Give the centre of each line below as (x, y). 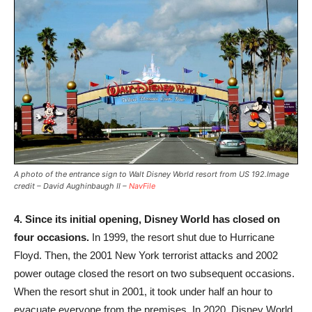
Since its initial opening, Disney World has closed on (153, 219)
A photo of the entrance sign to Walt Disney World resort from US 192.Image (151, 174)
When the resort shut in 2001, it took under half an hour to (143, 292)
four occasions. (52, 237)
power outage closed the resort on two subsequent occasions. (154, 274)
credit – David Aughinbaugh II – (71, 186)
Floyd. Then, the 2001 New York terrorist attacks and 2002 (146, 256)
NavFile (142, 186)
